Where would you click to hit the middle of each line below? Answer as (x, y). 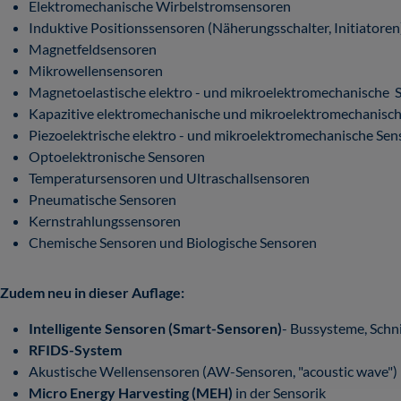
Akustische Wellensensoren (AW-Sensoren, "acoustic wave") (213, 371)
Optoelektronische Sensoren (117, 156)
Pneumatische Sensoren (102, 199)
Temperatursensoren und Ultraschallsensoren (169, 178)
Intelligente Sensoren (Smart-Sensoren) (155, 328)
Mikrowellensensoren (96, 70)
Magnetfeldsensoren (93, 49)
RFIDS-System (75, 350)
